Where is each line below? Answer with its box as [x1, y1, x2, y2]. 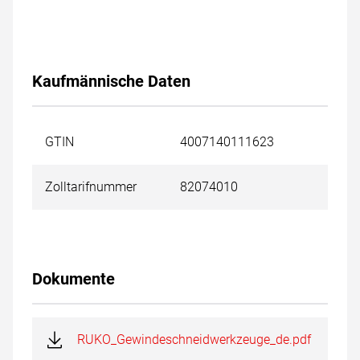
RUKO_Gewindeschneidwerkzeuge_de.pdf [77, 332, 311, 347]
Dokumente [32, 269, 115, 288]
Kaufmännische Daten [32, 72, 190, 91]
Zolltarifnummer [45, 179, 137, 194]
